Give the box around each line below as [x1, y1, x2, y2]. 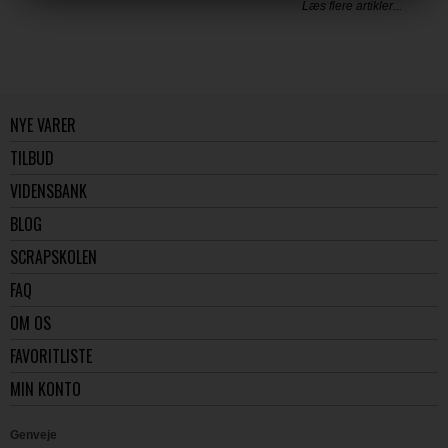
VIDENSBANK [10, 178, 87, 203]
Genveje [10, 427, 57, 442]
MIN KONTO [10, 376, 81, 401]
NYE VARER [10, 112, 76, 137]
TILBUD [10, 145, 54, 170]
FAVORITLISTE [10, 343, 92, 368]
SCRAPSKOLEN [10, 244, 97, 269]
